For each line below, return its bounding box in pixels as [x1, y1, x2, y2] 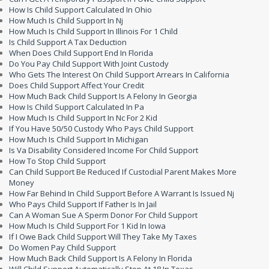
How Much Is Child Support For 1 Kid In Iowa [9, 220, 166, 232]
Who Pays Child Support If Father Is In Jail [9, 199, 157, 210]
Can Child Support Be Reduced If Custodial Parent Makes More [9, 166, 237, 178]
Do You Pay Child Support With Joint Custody [9, 58, 169, 70]
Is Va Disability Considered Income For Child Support [9, 145, 198, 156]
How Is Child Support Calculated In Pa [9, 101, 144, 113]
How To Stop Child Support [9, 156, 106, 167]
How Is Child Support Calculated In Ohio [9, 4, 152, 16]
